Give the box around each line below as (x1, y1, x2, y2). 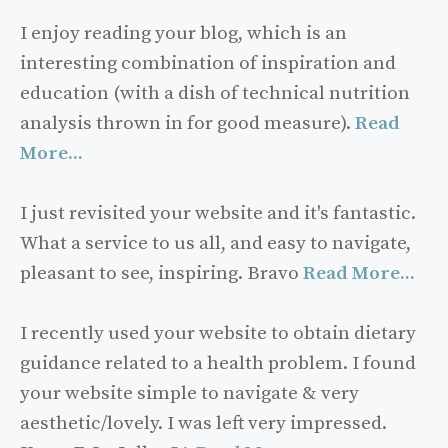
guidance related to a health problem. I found (20, 351, 416, 375)
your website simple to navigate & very (20, 381, 359, 405)
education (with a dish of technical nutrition (20, 81, 410, 105)
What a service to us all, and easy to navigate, (20, 231, 411, 255)
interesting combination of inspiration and (20, 51, 396, 75)
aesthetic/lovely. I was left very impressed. (20, 411, 387, 435)
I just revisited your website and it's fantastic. (20, 201, 416, 225)
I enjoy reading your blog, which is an (20, 21, 347, 45)
